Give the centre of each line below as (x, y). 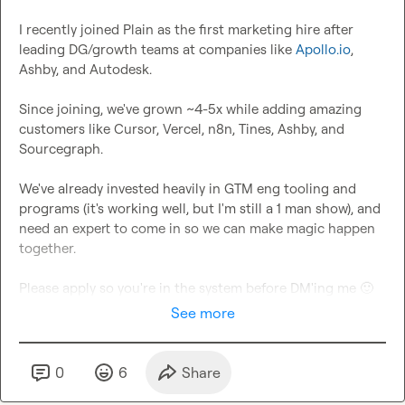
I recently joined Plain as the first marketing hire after (186, 30)
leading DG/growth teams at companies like (157, 50)
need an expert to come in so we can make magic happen (197, 229)
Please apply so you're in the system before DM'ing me (189, 288)
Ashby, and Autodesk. (85, 70)
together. (47, 249)
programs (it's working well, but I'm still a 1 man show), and (200, 209)
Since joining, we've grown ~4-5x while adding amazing (190, 109)
